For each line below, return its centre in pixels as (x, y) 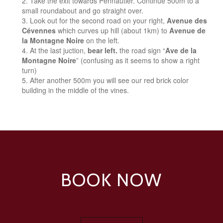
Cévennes (39, 30)
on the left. (103, 40)
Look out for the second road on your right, (98, 20)
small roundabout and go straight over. (83, 10)
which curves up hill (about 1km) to (112, 30)
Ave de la (181, 50)
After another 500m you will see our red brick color (109, 80)
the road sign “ (141, 50)
